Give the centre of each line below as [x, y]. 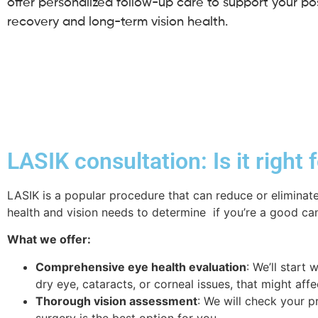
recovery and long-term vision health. [117, 22]
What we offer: [49, 240]
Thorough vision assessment [116, 301]
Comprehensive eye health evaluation [141, 267]
